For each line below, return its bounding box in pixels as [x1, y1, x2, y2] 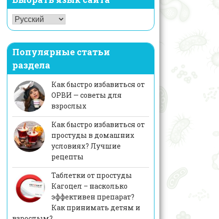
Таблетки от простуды [51, 171, 132, 180]
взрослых [51, 101, 87, 111]
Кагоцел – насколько [51, 181, 128, 191]
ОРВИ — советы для [51, 90, 122, 100]
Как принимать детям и [51, 203, 140, 213]
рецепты [51, 152, 84, 162]
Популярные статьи [12, 46, 110, 58]
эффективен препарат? [51, 192, 134, 202]
